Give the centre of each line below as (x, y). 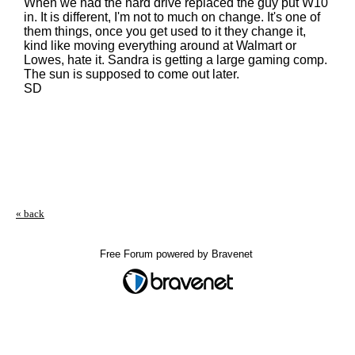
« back (30, 214)
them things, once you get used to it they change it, (165, 31)
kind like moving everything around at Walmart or (160, 46)
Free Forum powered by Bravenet (177, 254)
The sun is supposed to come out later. (132, 74)
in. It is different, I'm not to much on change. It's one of (172, 17)
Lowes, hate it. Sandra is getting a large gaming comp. (176, 60)
